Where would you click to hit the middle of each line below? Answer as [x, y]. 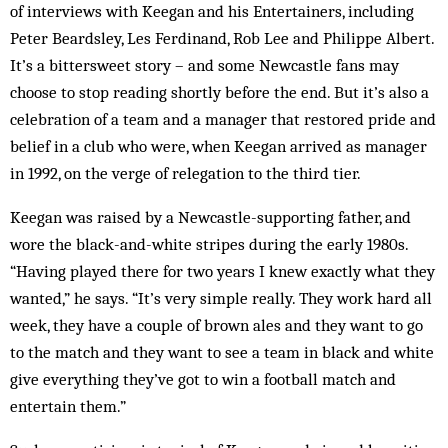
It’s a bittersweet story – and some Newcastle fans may [204, 65]
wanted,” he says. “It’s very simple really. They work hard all [221, 298]
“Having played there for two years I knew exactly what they [222, 271]
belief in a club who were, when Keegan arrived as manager [218, 146]
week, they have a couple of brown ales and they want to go [216, 325]
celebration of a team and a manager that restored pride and [223, 119]
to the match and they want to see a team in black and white [222, 352]
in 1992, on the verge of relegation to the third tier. [185, 173]
